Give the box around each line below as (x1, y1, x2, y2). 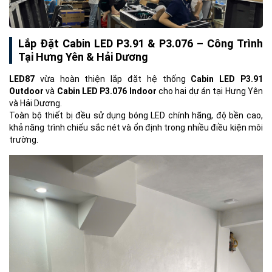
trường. (9, 135, 38, 144)
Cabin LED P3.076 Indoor (56, 86, 157, 96)
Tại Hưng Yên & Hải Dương (18, 50, 148, 63)
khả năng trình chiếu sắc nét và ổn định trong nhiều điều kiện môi (9, 123, 263, 132)
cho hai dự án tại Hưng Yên (156, 86, 263, 96)
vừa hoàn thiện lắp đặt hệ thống (35, 74, 191, 84)
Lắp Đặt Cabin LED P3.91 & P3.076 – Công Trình (18, 37, 263, 50)
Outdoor (9, 86, 44, 96)
